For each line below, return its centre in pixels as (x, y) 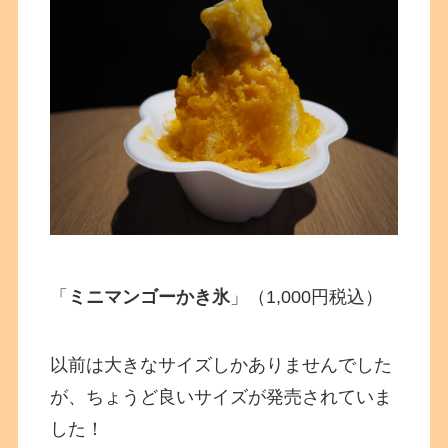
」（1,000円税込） (307, 296)
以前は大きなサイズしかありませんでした (221, 364)
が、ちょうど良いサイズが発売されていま (221, 396)
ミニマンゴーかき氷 (149, 296)
